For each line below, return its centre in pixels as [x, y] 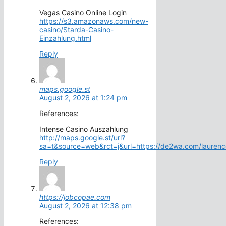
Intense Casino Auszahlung [84, 129]
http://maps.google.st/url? [82, 138]
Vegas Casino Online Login [83, 13]
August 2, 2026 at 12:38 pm [86, 206]
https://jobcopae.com [75, 197]
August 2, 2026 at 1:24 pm [83, 98]
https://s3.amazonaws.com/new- [94, 21]
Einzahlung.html [65, 38]
